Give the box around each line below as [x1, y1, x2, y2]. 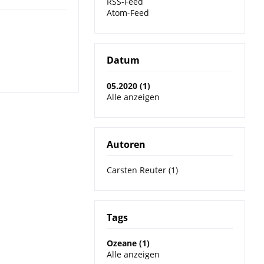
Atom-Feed [107, 7, 149, 19]
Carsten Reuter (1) [107, 164, 178, 176]
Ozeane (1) [107, 237, 150, 249]
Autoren [107, 138, 146, 151]
